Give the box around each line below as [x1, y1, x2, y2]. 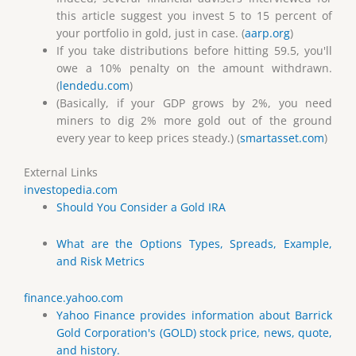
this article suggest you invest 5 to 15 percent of [56, 8, 332, 24]
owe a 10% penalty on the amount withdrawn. [56, 60, 332, 76]
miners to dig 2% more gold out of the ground [56, 113, 332, 129]
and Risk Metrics [56, 253, 145, 269]
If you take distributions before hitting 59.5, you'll [56, 43, 332, 59]
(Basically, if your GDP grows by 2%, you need [56, 95, 332, 111]
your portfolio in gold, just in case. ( [56, 25, 246, 41]
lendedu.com [60, 78, 130, 94]
